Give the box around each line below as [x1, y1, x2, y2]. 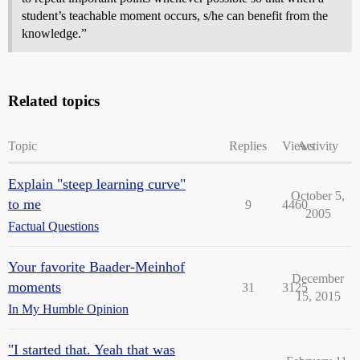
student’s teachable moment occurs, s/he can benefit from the [22, 9, 328, 22]
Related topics [8, 92, 100, 109]
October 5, [291, 189, 345, 202]
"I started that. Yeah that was [8, 342, 175, 358]
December [292, 272, 344, 285]
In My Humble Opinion [8, 302, 129, 316]
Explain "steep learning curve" [8, 176, 186, 192]
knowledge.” [22, 27, 87, 40]
